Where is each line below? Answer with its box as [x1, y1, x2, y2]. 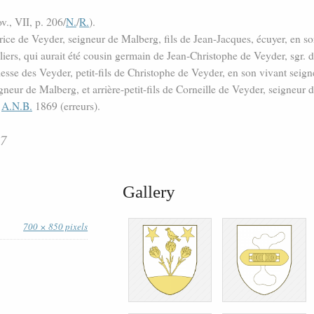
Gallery [123, 182, 176, 202]
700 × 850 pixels [23, 220, 88, 233]
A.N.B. [1, 99, 32, 114]
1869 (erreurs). [32, 99, 100, 114]
